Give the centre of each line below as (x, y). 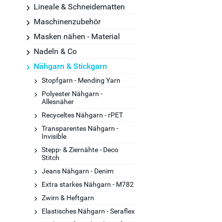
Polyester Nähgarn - (72, 94)
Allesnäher (58, 102)
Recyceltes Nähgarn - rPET (82, 115)
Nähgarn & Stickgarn (70, 66)
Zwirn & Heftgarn (68, 198)
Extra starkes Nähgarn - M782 (88, 184)
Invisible (54, 136)
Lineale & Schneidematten (79, 7)
